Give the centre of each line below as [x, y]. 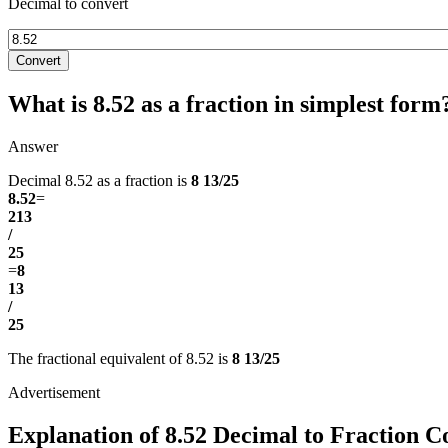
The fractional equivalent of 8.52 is [120, 358]
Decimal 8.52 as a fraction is [99, 180]
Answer [33, 146]
